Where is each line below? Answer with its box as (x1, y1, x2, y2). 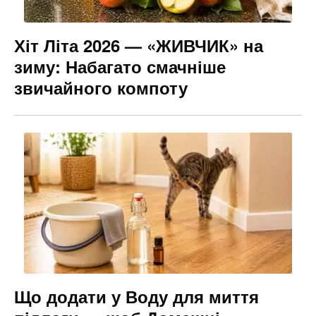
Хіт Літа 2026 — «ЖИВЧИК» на (14, 32, 263, 57)
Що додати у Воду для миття (14, 284, 259, 308)
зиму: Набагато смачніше (14, 54, 226, 78)
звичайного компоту (14, 75, 188, 99)
